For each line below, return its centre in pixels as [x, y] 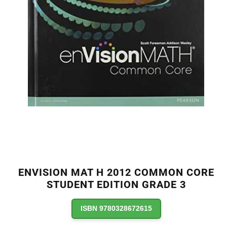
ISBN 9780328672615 [116, 209]
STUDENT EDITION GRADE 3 [116, 184]
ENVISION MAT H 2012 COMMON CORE [116, 172]
